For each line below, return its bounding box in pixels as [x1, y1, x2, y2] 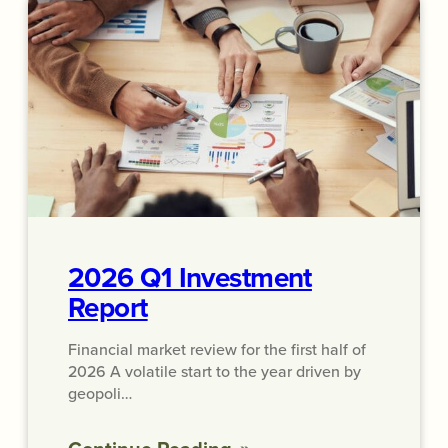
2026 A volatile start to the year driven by [68, 359, 361, 383]
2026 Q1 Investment [68, 256, 312, 298]
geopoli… [68, 381, 132, 405]
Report [68, 286, 148, 328]
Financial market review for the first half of [68, 337, 366, 361]
